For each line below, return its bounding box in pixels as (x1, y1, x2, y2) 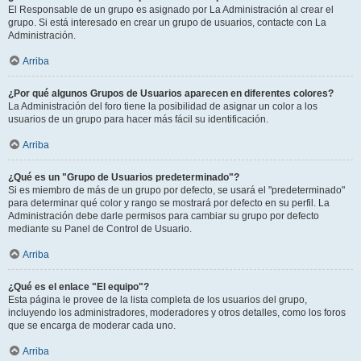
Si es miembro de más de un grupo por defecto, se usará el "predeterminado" (8, 185, 345, 196)
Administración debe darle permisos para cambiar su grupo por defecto (8, 210, 319, 222)
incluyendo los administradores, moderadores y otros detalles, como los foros (8, 307, 346, 318)
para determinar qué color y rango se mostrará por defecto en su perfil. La (8, 197, 330, 209)
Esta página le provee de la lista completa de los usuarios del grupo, (8, 294, 307, 305)
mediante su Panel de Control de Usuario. (8, 223, 192, 234)
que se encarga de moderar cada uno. (8, 320, 176, 331)
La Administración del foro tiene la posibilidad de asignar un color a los (8, 101, 317, 112)
